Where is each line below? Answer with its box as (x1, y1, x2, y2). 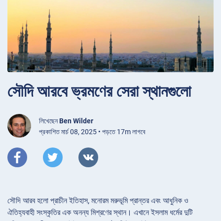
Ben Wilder (59, 116, 93, 125)
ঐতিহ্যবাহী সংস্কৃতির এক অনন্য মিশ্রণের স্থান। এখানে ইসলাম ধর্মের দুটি (7, 207, 192, 217)
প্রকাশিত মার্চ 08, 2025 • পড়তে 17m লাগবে (39, 127, 146, 136)
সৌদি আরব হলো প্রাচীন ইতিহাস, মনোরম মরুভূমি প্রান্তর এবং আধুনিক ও (7, 195, 188, 205)
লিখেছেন (39, 116, 59, 125)
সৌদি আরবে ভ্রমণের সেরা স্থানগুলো (7, 81, 191, 101)
